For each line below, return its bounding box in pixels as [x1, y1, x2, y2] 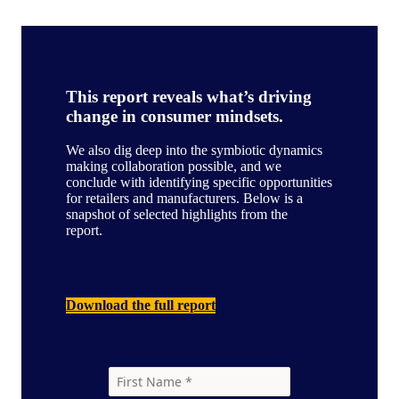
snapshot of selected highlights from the [66, 207, 288, 223]
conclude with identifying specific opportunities [66, 175, 332, 191]
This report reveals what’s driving [66, 86, 312, 106]
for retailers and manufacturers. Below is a [66, 191, 303, 207]
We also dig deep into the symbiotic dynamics [66, 142, 322, 159]
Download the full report [66, 297, 216, 313]
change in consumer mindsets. [66, 106, 283, 126]
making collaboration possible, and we [66, 159, 281, 175]
